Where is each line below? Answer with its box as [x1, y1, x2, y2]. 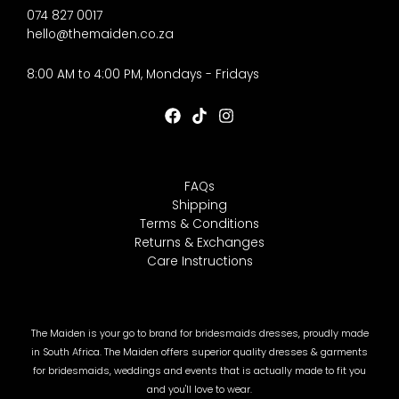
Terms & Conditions [140, 216, 259, 233]
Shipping [172, 197, 227, 215]
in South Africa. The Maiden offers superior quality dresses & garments [31, 346, 368, 360]
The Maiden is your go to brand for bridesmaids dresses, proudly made [30, 327, 369, 341]
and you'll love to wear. [147, 383, 252, 397]
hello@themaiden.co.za [27, 26, 174, 44]
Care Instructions [146, 253, 253, 271]
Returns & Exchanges [134, 234, 265, 252]
